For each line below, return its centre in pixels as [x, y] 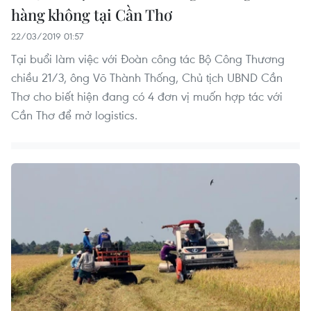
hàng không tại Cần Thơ [92, 14]
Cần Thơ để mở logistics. [74, 115]
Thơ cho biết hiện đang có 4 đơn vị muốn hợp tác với [147, 96]
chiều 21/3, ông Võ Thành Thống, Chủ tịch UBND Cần [147, 77]
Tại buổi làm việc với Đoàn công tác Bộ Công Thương [148, 58]
